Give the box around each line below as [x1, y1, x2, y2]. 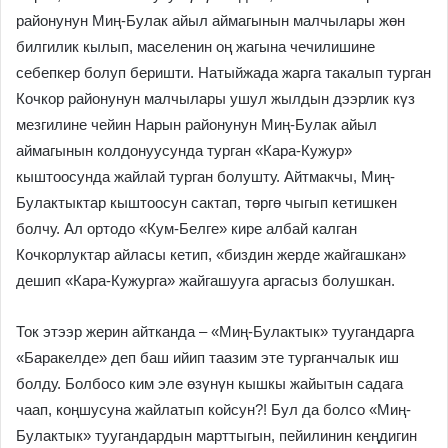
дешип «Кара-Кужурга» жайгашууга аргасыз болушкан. [16, 271, 403, 289]
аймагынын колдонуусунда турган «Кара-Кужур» [16, 141, 352, 159]
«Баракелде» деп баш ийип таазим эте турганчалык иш [16, 348, 399, 366]
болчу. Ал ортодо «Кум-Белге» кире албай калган [16, 219, 357, 237]
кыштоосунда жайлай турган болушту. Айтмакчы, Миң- [16, 167, 395, 185]
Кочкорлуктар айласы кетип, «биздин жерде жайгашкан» [16, 245, 406, 263]
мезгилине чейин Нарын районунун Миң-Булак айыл [16, 115, 377, 133]
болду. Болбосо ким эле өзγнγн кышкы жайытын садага [16, 374, 403, 392]
